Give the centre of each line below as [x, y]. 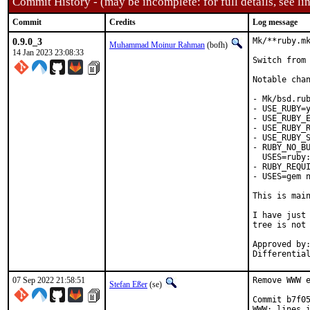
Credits [122, 22]
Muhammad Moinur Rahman [157, 45]
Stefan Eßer [128, 284]
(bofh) [217, 45]
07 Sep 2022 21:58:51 [49, 280]
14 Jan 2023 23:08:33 [48, 53]
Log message [275, 22]
